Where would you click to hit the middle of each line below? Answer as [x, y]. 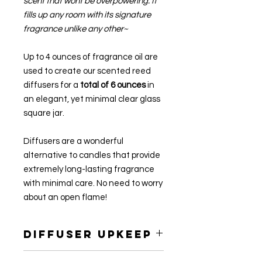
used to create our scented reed [87, 71]
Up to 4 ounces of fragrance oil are [91, 57]
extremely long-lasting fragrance [89, 170]
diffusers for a [52, 85]
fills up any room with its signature [87, 15]
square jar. [45, 113]
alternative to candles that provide [92, 156]
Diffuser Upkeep [88, 235]
